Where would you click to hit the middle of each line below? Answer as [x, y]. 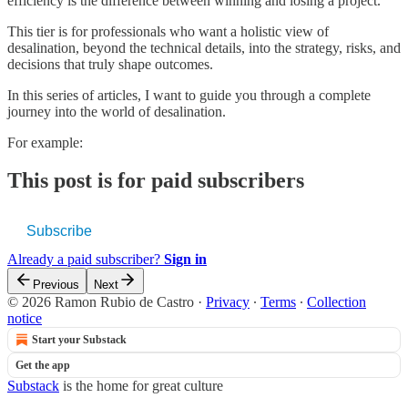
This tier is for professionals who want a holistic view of [168, 31]
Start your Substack [79, 340]
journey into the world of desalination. [117, 111]
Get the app [43, 366]
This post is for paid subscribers [156, 181]
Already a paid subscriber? [86, 260]
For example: [45, 142]
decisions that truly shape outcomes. [110, 64]
